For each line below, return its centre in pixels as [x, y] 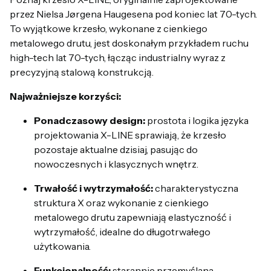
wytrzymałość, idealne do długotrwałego [122, 232]
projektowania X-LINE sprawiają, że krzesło [130, 135]
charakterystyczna [196, 188]
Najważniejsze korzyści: [65, 96]
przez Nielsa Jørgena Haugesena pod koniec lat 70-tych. [133, 14]
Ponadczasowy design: [90, 121]
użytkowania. [62, 247]
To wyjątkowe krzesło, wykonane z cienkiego [109, 29]
